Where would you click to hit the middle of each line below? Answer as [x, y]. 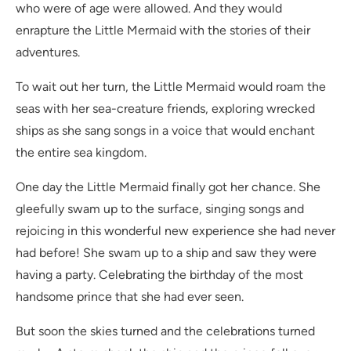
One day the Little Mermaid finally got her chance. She [168, 187]
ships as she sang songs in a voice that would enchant [165, 131]
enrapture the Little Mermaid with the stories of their [163, 31]
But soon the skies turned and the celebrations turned [165, 331]
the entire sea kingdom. [81, 153]
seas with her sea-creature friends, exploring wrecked [165, 109]
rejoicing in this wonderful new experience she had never [175, 231]
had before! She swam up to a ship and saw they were [166, 253]
